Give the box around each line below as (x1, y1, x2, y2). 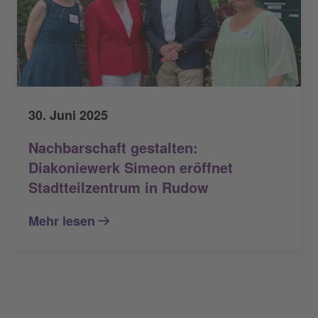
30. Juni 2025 (28, 105, 108, 124)
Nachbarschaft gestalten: (28, 136, 198, 158)
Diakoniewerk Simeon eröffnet (28, 156, 233, 177)
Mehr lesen (28, 211, 95, 230)
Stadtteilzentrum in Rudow (28, 176, 209, 197)
